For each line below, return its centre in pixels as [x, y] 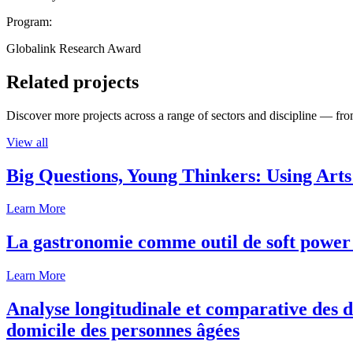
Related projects [72, 82]
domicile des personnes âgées [123, 331]
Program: [29, 21]
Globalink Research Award [74, 48]
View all [27, 142]
